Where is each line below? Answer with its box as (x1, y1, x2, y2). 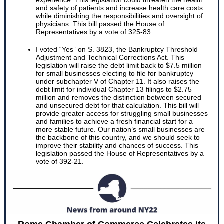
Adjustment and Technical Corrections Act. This (36, 53, 184, 61)
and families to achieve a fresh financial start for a (36, 117, 193, 125)
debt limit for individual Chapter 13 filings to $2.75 (36, 85, 192, 93)
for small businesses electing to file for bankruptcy (36, 69, 193, 77)
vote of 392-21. (36, 157, 84, 165)
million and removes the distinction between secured (36, 93, 201, 101)
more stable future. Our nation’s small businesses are (36, 125, 205, 133)
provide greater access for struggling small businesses (36, 109, 208, 117)
